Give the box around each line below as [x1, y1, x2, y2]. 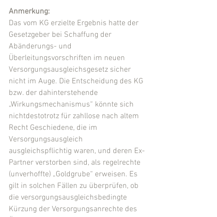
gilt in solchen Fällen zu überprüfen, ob [9, 181, 140, 191]
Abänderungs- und [9, 42, 74, 51]
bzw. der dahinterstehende [9, 88, 100, 98]
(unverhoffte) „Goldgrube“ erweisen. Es [9, 170, 139, 179]
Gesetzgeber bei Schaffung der [9, 30, 113, 40]
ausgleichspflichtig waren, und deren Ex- [9, 146, 145, 156]
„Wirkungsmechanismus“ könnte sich [9, 100, 136, 109]
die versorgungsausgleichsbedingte [9, 193, 129, 202]
